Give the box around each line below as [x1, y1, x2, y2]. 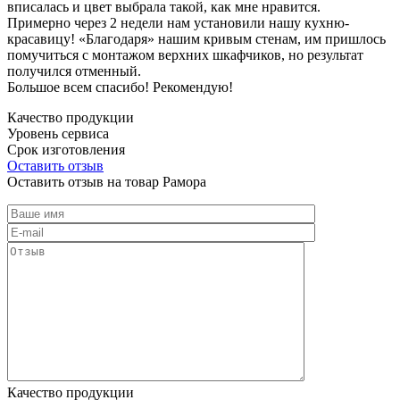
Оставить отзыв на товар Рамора [7, 173, 206, 189]
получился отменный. [7, 62, 141, 79]
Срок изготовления [7, 141, 125, 157]
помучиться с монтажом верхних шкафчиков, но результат [7, 46, 363, 62]
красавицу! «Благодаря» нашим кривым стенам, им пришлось [7, 30, 386, 46]
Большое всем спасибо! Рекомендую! [7, 79, 233, 95]
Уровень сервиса [7, 125, 109, 141]
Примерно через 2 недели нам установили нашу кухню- [7, 14, 349, 30]
